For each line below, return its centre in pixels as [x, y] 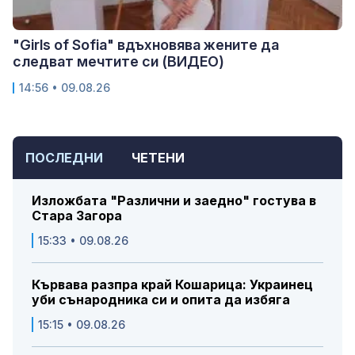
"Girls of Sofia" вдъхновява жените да [146, 44]
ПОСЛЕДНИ [64, 157]
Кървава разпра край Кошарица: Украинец [172, 284]
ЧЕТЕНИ [158, 157]
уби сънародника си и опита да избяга [161, 299]
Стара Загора [77, 215]
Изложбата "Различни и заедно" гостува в [174, 200]
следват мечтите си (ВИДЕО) [118, 61]
